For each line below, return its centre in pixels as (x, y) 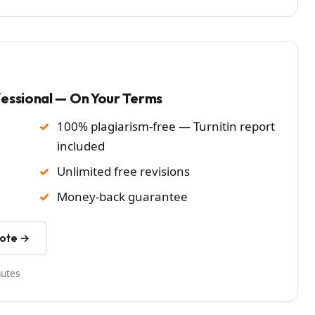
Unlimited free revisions (123, 171)
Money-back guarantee (122, 196)
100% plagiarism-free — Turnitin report (166, 126)
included (81, 146)
